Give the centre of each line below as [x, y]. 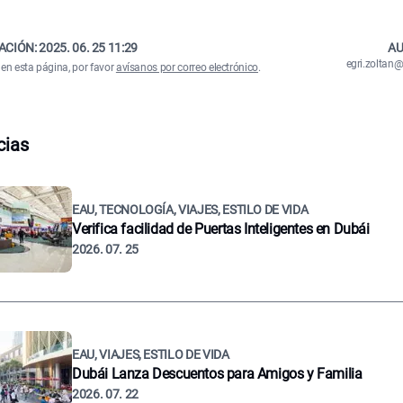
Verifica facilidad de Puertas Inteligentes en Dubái [221, 229]
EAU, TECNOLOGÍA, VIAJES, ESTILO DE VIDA [190, 210]
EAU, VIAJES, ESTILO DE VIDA [151, 354]
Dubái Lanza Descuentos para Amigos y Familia [217, 374]
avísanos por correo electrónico [187, 67]
